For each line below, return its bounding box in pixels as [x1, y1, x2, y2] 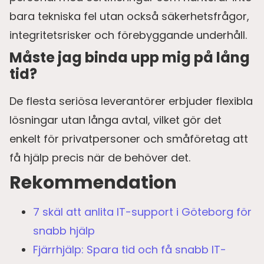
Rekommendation [9, 170, 177, 195]
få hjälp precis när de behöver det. [9, 150, 190, 165]
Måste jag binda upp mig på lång [9, 47, 250, 67]
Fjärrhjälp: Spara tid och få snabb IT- [33, 242, 226, 257]
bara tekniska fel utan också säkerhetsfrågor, [9, 8, 249, 24]
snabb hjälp [33, 223, 95, 238]
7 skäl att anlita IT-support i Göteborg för [33, 204, 252, 219]
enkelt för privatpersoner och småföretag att [9, 131, 248, 146]
